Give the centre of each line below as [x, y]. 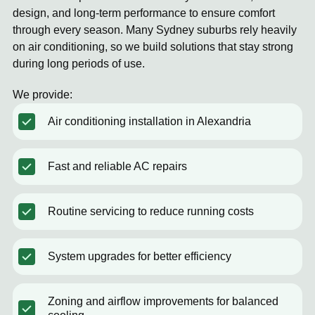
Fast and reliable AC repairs [117, 166]
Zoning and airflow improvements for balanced [163, 301]
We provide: [43, 95]
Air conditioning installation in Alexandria [149, 121]
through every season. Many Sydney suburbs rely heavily [155, 30]
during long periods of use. [79, 64]
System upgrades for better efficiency [140, 256]
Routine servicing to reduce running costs [151, 211]
